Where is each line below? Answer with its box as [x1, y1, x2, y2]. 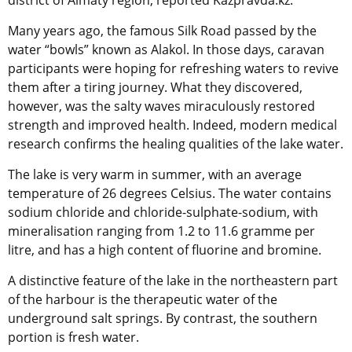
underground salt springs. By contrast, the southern [8, 310, 317, 328]
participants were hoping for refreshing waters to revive [8, 60, 339, 78]
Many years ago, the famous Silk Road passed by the [8, 22, 317, 40]
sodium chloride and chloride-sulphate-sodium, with [8, 203, 318, 222]
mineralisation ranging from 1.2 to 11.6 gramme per [8, 222, 315, 240]
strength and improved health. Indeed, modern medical [8, 116, 337, 134]
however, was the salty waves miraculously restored [8, 97, 315, 115]
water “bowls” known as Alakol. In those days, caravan [8, 41, 324, 59]
